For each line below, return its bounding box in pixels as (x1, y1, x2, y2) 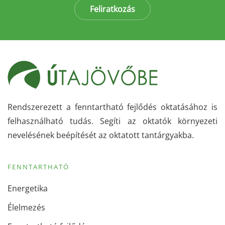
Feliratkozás (90, 3, 135, 15)
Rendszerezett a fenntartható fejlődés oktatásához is (8, 101, 217, 113)
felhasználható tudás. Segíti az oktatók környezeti (8, 115, 217, 127)
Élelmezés (8, 201, 45, 213)
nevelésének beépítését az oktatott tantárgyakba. (8, 129, 194, 141)
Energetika (8, 182, 48, 194)
